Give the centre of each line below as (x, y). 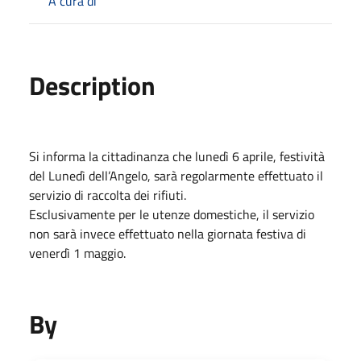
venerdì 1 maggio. (77, 253)
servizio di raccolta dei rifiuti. (108, 195)
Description (92, 85)
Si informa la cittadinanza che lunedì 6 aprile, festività (177, 156)
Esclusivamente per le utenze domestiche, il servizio (172, 214)
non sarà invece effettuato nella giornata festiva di (168, 233)
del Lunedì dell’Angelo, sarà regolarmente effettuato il (176, 175)
